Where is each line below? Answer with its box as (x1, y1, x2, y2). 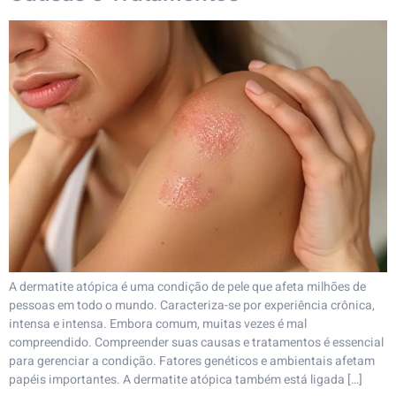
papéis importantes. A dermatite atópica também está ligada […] (9, 370, 362, 390)
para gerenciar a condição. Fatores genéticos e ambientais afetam (9, 352, 375, 371)
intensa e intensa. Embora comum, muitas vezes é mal (9, 315, 307, 334)
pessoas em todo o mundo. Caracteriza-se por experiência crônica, (9, 296, 375, 316)
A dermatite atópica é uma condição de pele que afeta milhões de (9, 278, 366, 297)
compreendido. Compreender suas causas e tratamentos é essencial (9, 333, 384, 353)
